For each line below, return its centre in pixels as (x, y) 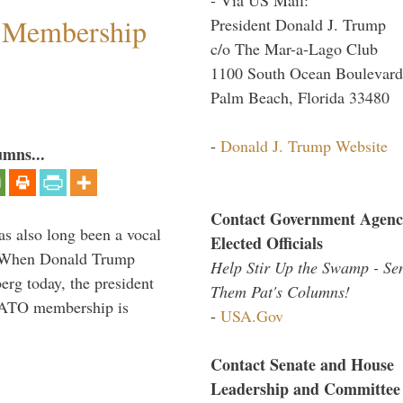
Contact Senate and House (302, 364)
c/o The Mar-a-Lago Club (294, 48)
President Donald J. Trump (298, 24)
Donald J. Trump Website (304, 145)
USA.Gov (252, 315)
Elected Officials (267, 242)
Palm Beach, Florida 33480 (300, 97)
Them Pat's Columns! (280, 291)
